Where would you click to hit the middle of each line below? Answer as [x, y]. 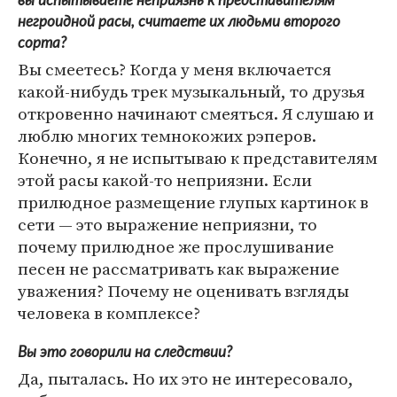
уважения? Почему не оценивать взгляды [183, 290]
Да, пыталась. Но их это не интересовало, [186, 378]
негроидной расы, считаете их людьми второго [179, 21]
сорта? [42, 43]
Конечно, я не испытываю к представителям [198, 157]
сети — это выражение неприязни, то [167, 224]
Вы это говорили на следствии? [125, 352]
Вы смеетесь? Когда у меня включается [175, 69]
